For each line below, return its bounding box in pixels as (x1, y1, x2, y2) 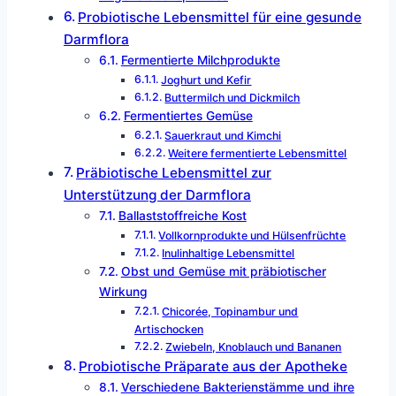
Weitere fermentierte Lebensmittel (168, 146, 347, 160)
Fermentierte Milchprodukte (120, 52, 280, 67)
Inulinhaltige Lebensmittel (162, 246, 295, 260)
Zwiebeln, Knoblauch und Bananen (165, 339, 342, 354)
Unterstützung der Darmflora (64, 186, 251, 203)
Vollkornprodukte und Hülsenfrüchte (158, 228, 346, 242)
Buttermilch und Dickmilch (164, 90, 301, 104)
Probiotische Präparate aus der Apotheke (79, 357, 348, 375)
